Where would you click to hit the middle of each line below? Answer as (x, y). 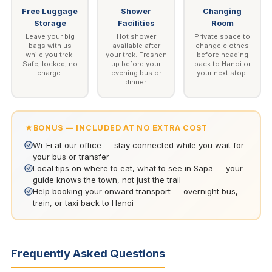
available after (136, 45)
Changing (222, 11)
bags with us (50, 45)
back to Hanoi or (222, 63)
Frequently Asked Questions (88, 253)
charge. (50, 73)
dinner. (136, 82)
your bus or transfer (71, 156)
